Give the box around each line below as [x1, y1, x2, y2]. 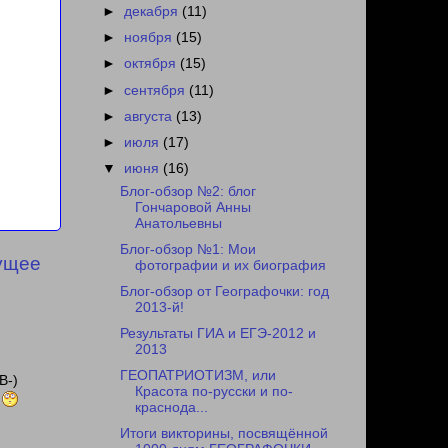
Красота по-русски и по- [134, 384, 293, 400]
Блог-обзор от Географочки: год [119, 283, 329, 299]
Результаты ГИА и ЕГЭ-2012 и [119, 326, 316, 341]
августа [124, 108, 177, 124]
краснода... [134, 400, 208, 416]
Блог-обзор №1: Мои [119, 241, 256, 257]
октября [124, 56, 181, 72]
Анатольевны [134, 215, 222, 231]
